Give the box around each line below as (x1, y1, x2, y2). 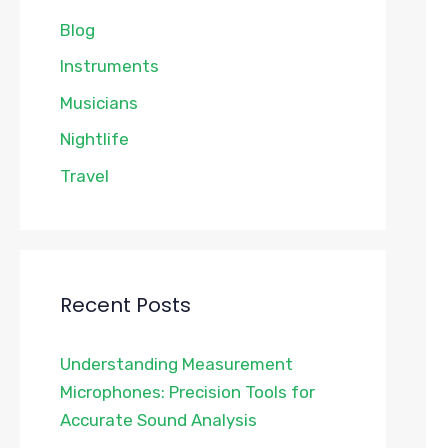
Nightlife (60, 129, 129, 150)
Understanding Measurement (60, 353, 293, 374)
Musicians (60, 92, 138, 113)
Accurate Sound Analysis (60, 409, 257, 430)
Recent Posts (60, 290, 191, 319)
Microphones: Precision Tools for (60, 381, 315, 402)
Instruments (60, 56, 159, 77)
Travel (60, 165, 109, 186)
